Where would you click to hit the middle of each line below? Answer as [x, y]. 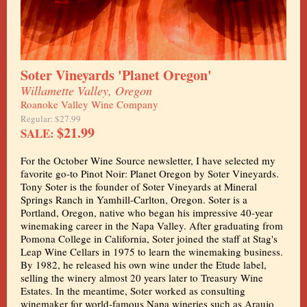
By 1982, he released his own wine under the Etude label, [144, 265]
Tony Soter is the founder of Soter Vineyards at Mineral [139, 186]
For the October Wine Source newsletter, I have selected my [148, 160]
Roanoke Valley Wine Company [89, 104]
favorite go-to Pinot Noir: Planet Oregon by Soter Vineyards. [150, 173]
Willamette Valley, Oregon [86, 90]
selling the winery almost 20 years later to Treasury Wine [142, 278]
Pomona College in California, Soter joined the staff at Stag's [149, 238]
